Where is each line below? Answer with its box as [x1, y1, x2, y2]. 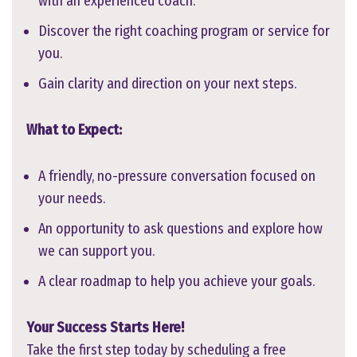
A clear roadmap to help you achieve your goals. [38, 272, 315, 290]
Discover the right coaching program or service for [38, 22, 330, 40]
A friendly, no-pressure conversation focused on [38, 167, 316, 185]
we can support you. [38, 241, 155, 260]
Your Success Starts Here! [26, 318, 184, 336]
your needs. [38, 189, 105, 207]
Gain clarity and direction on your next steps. [38, 74, 296, 92]
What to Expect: [26, 120, 122, 139]
